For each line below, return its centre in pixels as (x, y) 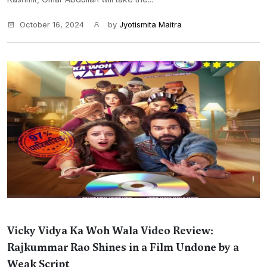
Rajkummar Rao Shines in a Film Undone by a (123, 247)
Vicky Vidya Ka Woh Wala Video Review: (110, 231)
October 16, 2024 (52, 24)
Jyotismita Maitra (150, 24)
